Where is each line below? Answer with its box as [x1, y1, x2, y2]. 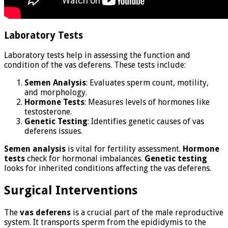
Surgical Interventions [4, 183, 137, 198]
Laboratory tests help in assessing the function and [4, 50, 190, 61]
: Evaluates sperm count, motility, [86, 78, 209, 88]
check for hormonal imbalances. [25, 154, 145, 164]
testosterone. [24, 107, 72, 117]
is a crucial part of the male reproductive [71, 208, 223, 217]
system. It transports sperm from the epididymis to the [4, 217, 206, 227]
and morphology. [24, 88, 87, 98]
